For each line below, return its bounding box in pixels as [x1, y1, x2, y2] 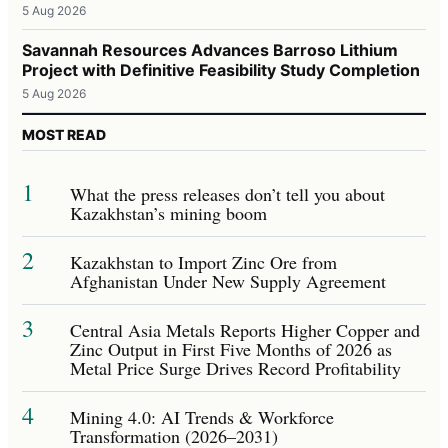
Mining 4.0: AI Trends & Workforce [70, 404, 334, 429]
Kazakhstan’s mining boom [70, 200, 267, 225]
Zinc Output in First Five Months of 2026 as [70, 336, 392, 361]
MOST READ [22, 125, 106, 143]
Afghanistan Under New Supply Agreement [70, 268, 386, 293]
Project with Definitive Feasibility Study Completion [22, 59, 420, 80]
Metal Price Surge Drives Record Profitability [70, 355, 401, 380]
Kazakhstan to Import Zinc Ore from [70, 249, 337, 274]
